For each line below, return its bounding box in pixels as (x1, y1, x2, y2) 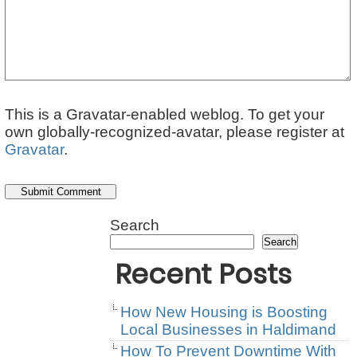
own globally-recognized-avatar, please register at (5, 123, 344, 140)
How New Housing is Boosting (120, 303, 328, 320)
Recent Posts (115, 254, 292, 293)
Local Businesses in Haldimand (120, 320, 336, 338)
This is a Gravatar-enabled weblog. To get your (5, 105, 324, 123)
